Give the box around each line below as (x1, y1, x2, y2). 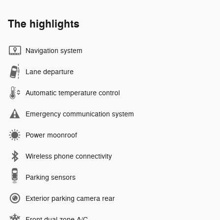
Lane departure (26, 67, 74, 76)
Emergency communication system (26, 110, 134, 118)
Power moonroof (26, 131, 77, 139)
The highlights (8, 17, 80, 31)
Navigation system (26, 46, 82, 55)
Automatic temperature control (26, 88, 120, 97)
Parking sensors (26, 173, 76, 182)
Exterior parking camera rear (26, 194, 115, 203)
